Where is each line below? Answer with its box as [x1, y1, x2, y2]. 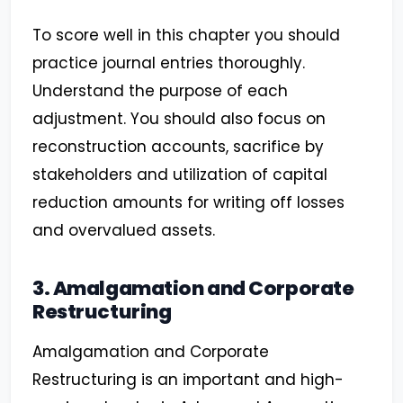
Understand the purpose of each [32, 80, 288, 103]
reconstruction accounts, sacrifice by [32, 136, 324, 158]
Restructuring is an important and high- [32, 369, 344, 391]
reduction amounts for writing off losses [32, 192, 345, 214]
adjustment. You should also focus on [32, 108, 326, 130]
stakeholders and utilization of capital [32, 164, 327, 186]
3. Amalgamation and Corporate [32, 274, 354, 303]
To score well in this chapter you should [32, 24, 340, 47]
